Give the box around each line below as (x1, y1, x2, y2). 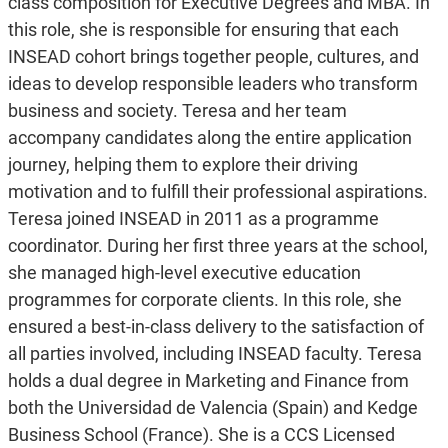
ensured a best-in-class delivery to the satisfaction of (7, 316, 424, 338)
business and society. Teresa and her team (7, 100, 347, 122)
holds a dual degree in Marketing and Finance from (7, 370, 409, 392)
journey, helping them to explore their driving (7, 154, 358, 176)
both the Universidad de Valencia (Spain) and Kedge (7, 397, 418, 419)
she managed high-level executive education (7, 262, 361, 284)
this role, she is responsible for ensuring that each (7, 19, 399, 41)
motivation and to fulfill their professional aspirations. (7, 181, 428, 203)
